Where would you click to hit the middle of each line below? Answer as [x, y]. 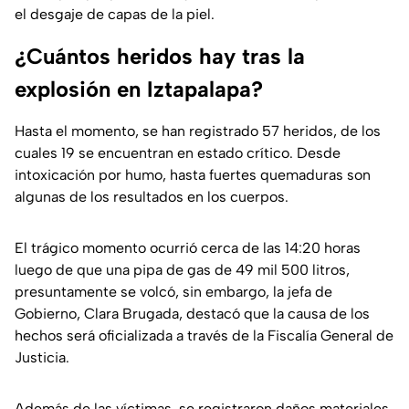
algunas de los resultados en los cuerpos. [152, 197]
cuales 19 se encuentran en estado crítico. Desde [178, 153]
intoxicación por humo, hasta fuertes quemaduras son [193, 175]
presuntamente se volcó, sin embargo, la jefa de [173, 292]
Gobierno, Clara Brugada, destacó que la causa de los [192, 314]
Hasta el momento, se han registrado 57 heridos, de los [198, 131]
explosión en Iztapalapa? [139, 89]
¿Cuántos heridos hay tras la [160, 57]
